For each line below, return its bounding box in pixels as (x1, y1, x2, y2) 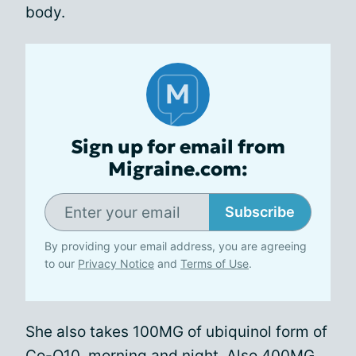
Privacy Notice (78, 257, 154, 270)
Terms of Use (180, 257, 249, 270)
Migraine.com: (108, 157, 248, 181)
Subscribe (225, 203, 295, 220)
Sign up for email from (71, 135, 285, 159)
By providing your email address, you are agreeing (44, 239, 307, 253)
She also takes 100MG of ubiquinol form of (25, 323, 327, 341)
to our (44, 257, 78, 270)
